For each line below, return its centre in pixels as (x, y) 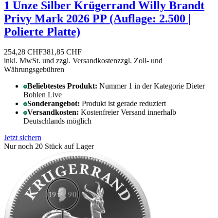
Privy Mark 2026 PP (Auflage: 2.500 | (97, 18)
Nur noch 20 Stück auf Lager (49, 146)
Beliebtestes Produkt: (63, 86)
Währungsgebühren (34, 70)
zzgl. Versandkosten (87, 61)
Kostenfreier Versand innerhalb (128, 112)
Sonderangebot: (54, 104)
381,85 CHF (62, 52)
